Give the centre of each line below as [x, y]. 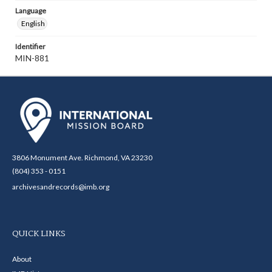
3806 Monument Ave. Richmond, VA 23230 [82, 158]
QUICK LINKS [39, 234]
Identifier [30, 46]
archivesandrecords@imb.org [61, 187]
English [33, 23]
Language [31, 11]
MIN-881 [32, 58]
